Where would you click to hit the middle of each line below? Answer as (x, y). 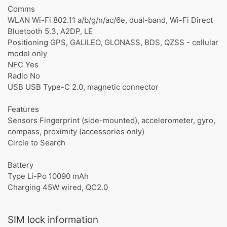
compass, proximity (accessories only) (76, 131)
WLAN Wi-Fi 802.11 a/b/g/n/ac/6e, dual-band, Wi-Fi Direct (110, 20)
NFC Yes (23, 65)
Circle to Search (36, 143)
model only (27, 53)
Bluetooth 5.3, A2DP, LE (50, 31)
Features (23, 109)
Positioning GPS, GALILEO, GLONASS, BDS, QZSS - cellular (113, 42)
